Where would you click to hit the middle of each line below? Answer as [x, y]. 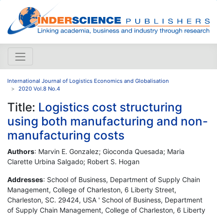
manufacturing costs [66, 135]
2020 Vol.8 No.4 [39, 88]
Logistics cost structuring [110, 107]
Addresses [25, 179]
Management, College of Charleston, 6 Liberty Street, [92, 189]
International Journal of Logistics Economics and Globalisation [88, 81]
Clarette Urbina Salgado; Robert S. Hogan [73, 161]
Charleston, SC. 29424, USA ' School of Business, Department [105, 200]
